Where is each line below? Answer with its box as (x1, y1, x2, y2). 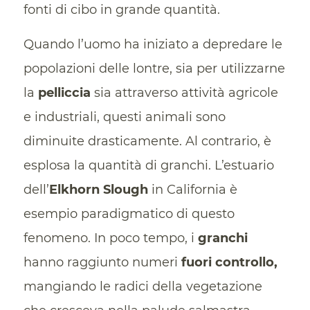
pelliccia (37, 85, 91, 101)
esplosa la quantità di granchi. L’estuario (23, 158, 274, 174)
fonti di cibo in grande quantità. (23, 2, 220, 18)
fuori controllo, (181, 255, 277, 271)
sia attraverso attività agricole (90, 85, 278, 101)
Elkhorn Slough (48, 182, 148, 198)
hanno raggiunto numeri (23, 255, 181, 271)
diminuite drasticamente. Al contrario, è (23, 134, 271, 149)
